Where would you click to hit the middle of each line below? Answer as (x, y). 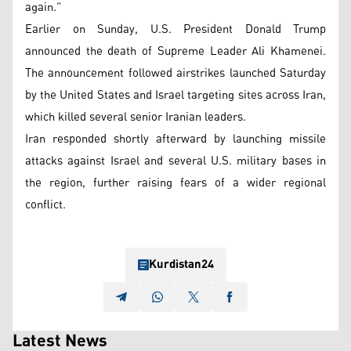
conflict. (45, 205)
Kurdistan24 (181, 264)
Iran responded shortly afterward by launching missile (175, 139)
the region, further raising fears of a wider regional (175, 183)
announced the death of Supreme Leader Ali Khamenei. (175, 51)
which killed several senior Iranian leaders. (136, 117)
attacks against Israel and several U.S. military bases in (175, 161)
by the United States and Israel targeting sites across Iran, (175, 95)
